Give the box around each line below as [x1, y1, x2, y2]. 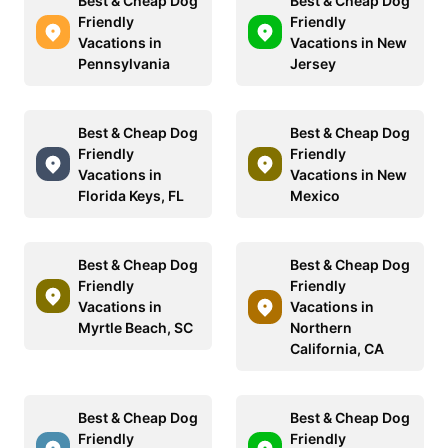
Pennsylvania [78, 55, 170, 73]
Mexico [290, 187, 340, 205]
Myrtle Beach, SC [78, 319, 193, 337]
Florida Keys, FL [78, 187, 184, 205]
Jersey [290, 55, 336, 73]
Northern [290, 319, 352, 337]
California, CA [290, 340, 384, 358]
